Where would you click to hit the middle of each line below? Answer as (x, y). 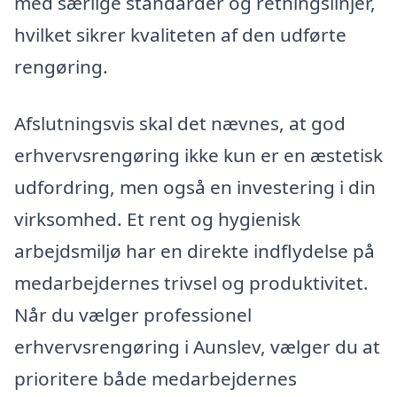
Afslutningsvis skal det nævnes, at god (180, 123)
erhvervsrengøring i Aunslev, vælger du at (197, 346)
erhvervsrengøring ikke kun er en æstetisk (198, 155)
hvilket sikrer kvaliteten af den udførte (180, 35)
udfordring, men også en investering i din (195, 187)
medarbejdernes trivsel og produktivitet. (191, 282)
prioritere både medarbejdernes (156, 378)
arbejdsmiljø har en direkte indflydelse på (195, 250)
